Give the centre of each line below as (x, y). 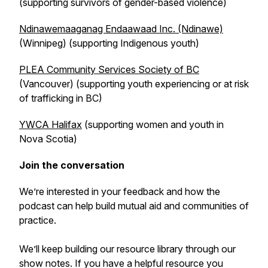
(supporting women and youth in (153, 124)
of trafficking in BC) (61, 98)
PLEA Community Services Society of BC (109, 69)
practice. (38, 220)
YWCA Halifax (51, 124)
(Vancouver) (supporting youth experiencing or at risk (134, 84)
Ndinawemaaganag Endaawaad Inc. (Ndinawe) (121, 29)
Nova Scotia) (48, 139)
